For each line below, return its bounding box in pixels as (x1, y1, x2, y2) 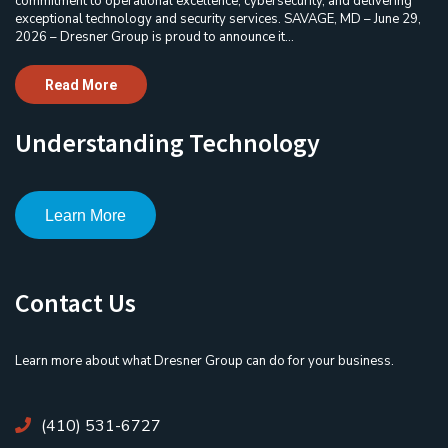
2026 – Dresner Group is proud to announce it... (15, 27, 294, 46)
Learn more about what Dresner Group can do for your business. (15, 351, 394, 370)
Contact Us (15, 285, 136, 319)
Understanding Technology (15, 125, 320, 159)
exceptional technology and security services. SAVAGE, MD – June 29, (15, 9, 421, 28)
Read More (45, 76, 117, 93)
